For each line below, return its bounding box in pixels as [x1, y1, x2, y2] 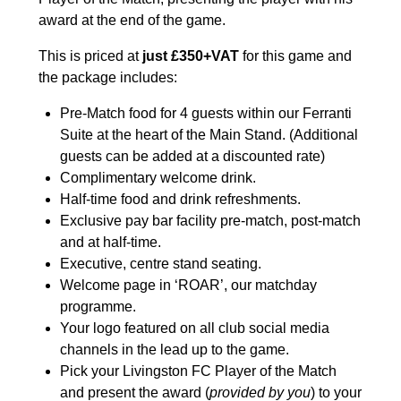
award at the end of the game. [38, 13, 226, 29]
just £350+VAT [138, 48, 239, 64]
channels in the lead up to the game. [59, 342, 289, 358]
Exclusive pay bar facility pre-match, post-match [59, 213, 361, 229]
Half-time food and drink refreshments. [59, 192, 301, 208]
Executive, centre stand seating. [59, 256, 261, 272]
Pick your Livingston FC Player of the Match [59, 363, 337, 380]
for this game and [238, 48, 352, 64]
